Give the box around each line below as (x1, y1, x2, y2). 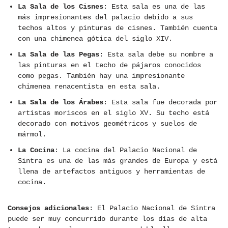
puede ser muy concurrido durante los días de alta (8, 215, 207, 223)
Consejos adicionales (8, 204, 89, 213)
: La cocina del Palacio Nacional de (54, 146, 197, 155)
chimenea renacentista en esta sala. (18, 82, 160, 91)
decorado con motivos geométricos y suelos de (18, 120, 197, 128)
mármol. (18, 130, 46, 139)
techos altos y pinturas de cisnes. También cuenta (18, 24, 217, 33)
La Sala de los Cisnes (18, 3, 103, 11)
